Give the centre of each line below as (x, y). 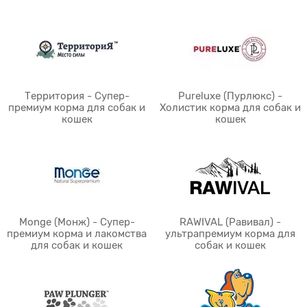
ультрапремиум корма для (230, 234)
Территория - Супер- (77, 96)
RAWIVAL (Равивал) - (230, 222)
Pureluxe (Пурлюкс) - (230, 96)
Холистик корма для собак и (230, 108)
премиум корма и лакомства (77, 234)
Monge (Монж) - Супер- (77, 222)
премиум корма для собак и (77, 108)
